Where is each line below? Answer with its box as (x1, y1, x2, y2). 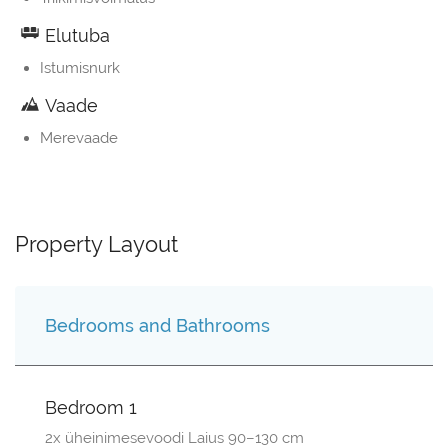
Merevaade (40, 129, 118, 148)
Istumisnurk (40, 59, 120, 78)
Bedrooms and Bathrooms (45, 315, 270, 337)
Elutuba (40, 25, 110, 47)
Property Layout (15, 231, 178, 258)
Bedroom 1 (45, 397, 137, 419)
